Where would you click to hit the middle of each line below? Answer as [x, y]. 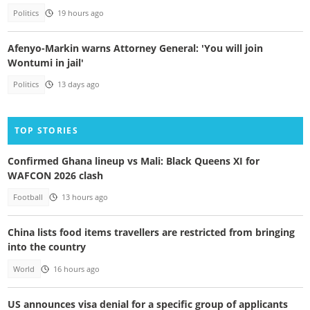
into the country [46, 247]
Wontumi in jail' [45, 63]
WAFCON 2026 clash [55, 175]
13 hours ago [84, 197]
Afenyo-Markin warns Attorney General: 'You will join [135, 48]
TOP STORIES [46, 130]
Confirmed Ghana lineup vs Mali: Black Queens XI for [133, 161]
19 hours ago [80, 13]
